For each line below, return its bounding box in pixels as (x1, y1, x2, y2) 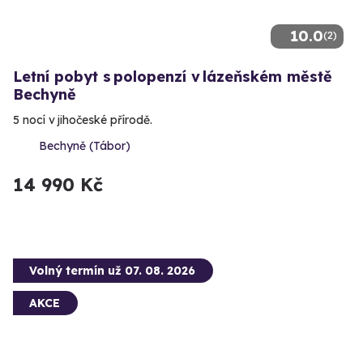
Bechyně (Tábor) (39, 138, 130, 153)
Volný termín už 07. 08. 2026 (29, 263, 195, 278)
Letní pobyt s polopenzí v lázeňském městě (13, 66, 332, 86)
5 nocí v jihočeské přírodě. (13, 112, 152, 127)
